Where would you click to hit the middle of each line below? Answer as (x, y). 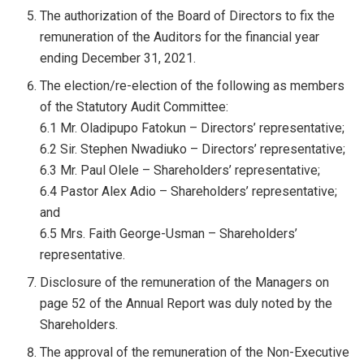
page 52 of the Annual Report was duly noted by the (186, 303)
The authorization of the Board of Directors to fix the (188, 15)
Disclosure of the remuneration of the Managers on (185, 282)
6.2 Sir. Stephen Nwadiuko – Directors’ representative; (193, 149)
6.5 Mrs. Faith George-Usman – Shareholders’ (169, 233)
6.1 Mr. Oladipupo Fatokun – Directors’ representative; (193, 128)
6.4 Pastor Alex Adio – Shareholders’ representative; (189, 191)
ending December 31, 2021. (118, 58)
